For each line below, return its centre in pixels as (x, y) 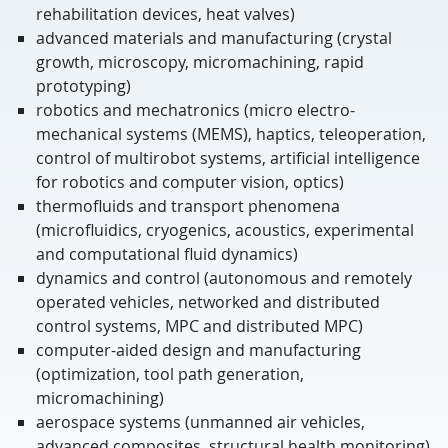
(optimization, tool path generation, (170, 374)
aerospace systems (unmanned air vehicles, (200, 422)
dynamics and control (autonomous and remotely (224, 278)
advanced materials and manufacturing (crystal (214, 38)
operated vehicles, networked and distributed (208, 302)
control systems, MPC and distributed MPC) (199, 326)
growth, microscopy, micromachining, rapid (200, 62)
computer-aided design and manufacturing (198, 350)
